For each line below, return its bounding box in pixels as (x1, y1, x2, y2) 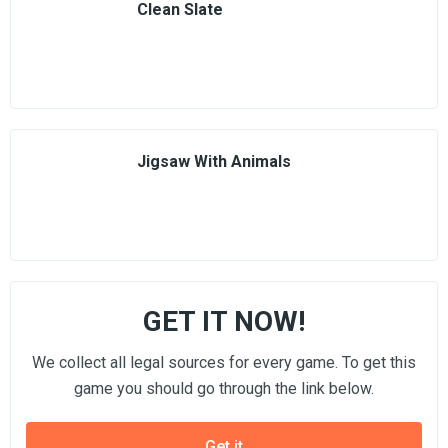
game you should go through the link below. (74, 379, 374, 398)
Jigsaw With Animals (137, 152, 291, 171)
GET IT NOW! (143, 305, 305, 338)
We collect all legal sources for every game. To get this (32, 353, 416, 372)
